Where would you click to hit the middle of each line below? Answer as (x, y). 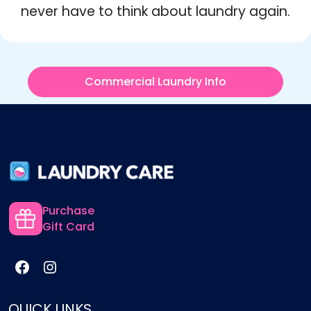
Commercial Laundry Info (155, 82)
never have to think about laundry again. (155, 11)
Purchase (68, 210)
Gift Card (68, 226)
